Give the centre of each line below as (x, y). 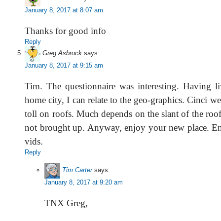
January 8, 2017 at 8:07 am (64, 10)
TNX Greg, (66, 203)
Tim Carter (77, 170)
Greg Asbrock (62, 53)
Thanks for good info (65, 31)
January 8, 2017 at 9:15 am (64, 65)
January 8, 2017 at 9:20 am (84, 182)
